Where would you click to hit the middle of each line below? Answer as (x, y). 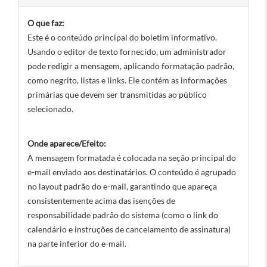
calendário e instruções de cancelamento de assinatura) (129, 229)
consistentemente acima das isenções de (101, 201)
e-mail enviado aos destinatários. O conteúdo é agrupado (132, 172)
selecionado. (50, 109)
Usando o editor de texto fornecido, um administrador (127, 52)
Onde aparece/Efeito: (67, 143)
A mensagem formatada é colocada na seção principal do (132, 158)
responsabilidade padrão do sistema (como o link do (123, 215)
